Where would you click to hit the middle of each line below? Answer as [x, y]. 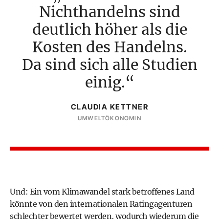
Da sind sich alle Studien [109, 65]
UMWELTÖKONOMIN [109, 118]
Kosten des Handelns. [109, 47]
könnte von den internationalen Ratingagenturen [101, 204]
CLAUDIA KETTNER [109, 107]
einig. [105, 82]
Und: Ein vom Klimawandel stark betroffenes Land [102, 192]
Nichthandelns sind [109, 12]
